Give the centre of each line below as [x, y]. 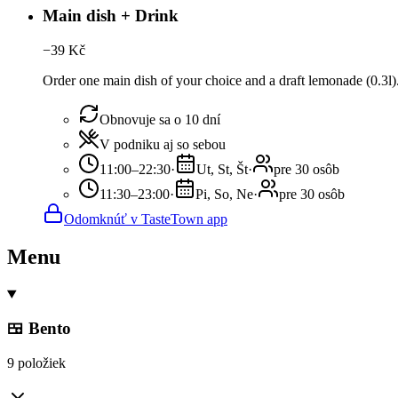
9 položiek [36, 363]
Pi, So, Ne [224, 194]
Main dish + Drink [111, 16]
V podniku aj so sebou [163, 144]
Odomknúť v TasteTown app [146, 219]
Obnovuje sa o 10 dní [160, 119]
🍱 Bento [39, 329]
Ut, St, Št [222, 169]
